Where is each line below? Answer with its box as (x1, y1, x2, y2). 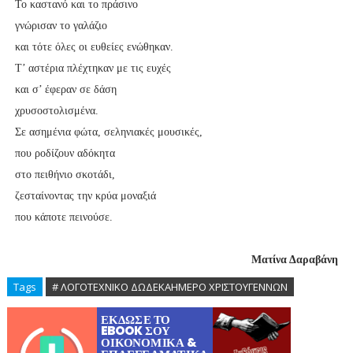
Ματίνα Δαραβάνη (251, 254, 339, 266)
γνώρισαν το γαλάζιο (14, 20, 107, 32)
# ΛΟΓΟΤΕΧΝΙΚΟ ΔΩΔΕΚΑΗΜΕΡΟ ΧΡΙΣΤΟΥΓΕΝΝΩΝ (51, 280, 288, 294)
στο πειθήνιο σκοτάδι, (14, 169, 115, 180)
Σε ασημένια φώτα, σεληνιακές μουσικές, (14, 126, 203, 138)
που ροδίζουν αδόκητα (14, 147, 115, 159)
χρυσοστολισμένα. (14, 105, 98, 117)
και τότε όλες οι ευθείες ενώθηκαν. (14, 41, 173, 53)
